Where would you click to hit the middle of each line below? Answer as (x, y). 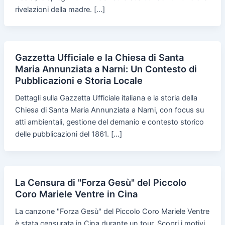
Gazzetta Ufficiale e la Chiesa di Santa (99, 58)
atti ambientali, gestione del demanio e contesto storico (109, 122)
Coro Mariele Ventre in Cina (76, 194)
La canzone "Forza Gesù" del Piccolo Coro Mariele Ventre (112, 212)
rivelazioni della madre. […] (60, 9)
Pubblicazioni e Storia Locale (79, 81)
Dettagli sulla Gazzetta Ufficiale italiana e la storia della (106, 98)
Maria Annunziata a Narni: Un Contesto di (106, 69)
